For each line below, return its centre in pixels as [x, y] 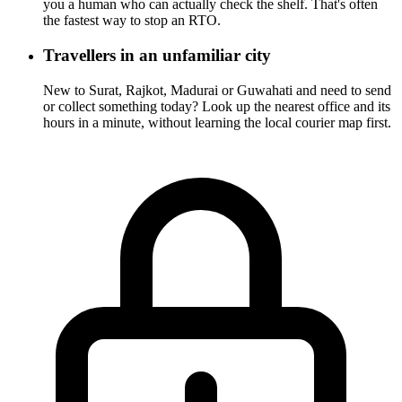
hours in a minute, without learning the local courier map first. [217, 122]
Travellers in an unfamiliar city [157, 55]
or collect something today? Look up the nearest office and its [217, 106]
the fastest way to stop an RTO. [132, 21]
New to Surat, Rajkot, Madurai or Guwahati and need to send [217, 90]
